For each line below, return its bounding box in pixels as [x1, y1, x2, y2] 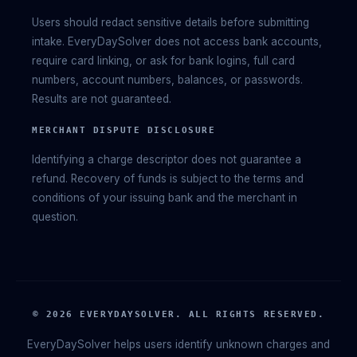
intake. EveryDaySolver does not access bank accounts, [32, 34, 322, 48]
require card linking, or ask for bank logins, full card [32, 53, 295, 67]
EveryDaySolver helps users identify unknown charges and [27, 337, 330, 351]
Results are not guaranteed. [32, 92, 171, 105]
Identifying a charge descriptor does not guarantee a [32, 152, 301, 166]
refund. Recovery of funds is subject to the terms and [32, 171, 304, 185]
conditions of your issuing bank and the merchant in [32, 190, 297, 204]
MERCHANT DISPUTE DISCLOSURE [32, 124, 216, 135]
